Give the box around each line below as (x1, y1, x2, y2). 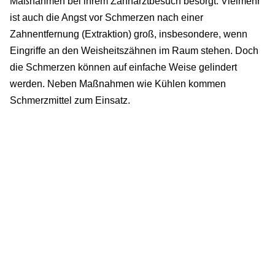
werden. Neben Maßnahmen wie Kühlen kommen (10, 79, 226, 90)
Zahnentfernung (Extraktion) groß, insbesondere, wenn (10, 29, 247, 40)
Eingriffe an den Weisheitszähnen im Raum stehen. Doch (10, 45, 258, 56)
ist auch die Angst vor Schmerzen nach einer (10, 12, 203, 23)
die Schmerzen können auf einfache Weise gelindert (10, 62, 237, 73)
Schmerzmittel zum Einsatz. (10, 95, 130, 106)
